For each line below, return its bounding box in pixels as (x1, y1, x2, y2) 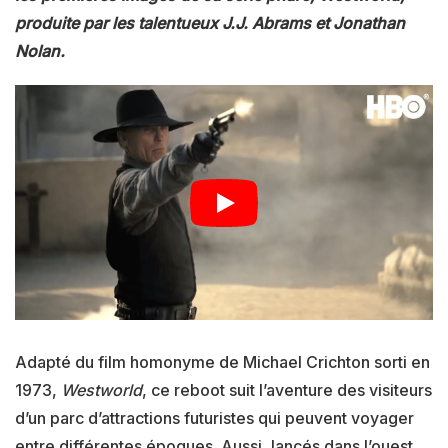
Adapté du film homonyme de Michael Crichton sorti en (15, 352, 430, 373)
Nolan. (15, 41, 65, 61)
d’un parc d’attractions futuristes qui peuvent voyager (15, 408, 414, 429)
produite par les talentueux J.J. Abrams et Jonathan (15, 13, 405, 33)
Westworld (61, 380, 142, 401)
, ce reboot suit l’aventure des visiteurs (142, 380, 432, 401)
